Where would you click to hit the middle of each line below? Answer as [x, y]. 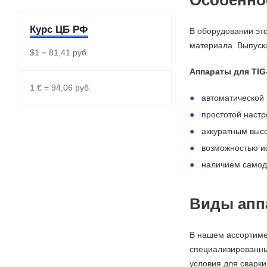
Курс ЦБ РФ [59, 29]
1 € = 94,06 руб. [60, 88]
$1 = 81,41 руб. [59, 52]
